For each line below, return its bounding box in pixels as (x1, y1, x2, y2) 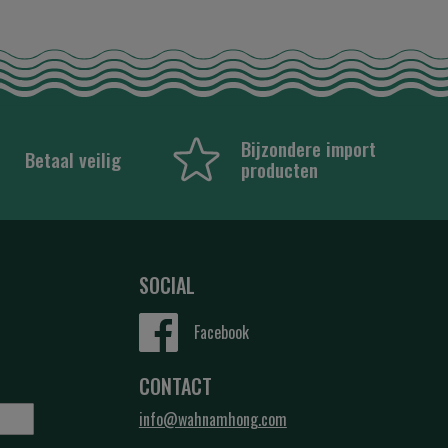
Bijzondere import (240, 134, 376, 162)
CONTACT (138, 371, 212, 401)
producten (240, 155, 318, 183)
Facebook (193, 320, 249, 344)
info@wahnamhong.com (138, 407, 287, 431)
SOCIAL (138, 270, 195, 300)
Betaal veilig (25, 144, 122, 173)
